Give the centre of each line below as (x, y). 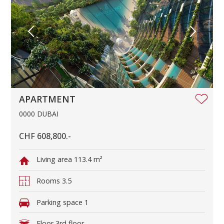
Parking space (60, 202)
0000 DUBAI (39, 113)
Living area (55, 159)
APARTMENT (47, 99)
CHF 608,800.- (45, 136)
